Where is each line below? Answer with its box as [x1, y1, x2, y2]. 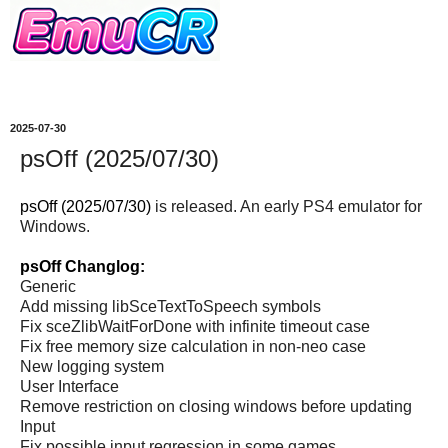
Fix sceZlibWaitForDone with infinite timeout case [20, 317, 370, 335]
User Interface [20, 377, 119, 395]
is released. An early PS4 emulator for [151, 197, 422, 215]
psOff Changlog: [20, 257, 145, 275]
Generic [20, 277, 76, 295]
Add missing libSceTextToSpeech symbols [20, 297, 321, 315]
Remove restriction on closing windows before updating [20, 397, 412, 415]
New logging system [20, 357, 164, 375]
